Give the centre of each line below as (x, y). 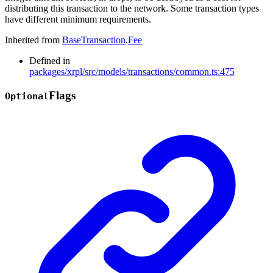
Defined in (50, 60)
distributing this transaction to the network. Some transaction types (132, 8)
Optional (27, 96)
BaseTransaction (94, 40)
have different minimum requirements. (78, 19)
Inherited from (34, 40)
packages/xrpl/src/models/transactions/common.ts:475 (132, 71)
